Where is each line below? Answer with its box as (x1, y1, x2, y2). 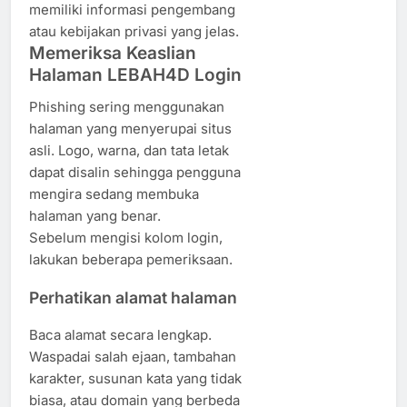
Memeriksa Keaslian (29, 43, 196, 65)
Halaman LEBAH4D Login (29, 65, 242, 86)
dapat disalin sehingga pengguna (29, 164, 241, 182)
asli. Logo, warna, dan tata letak (29, 142, 229, 160)
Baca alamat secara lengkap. (29, 326, 212, 344)
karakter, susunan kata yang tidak (29, 370, 242, 388)
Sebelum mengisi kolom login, (29, 229, 223, 247)
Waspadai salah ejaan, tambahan (29, 348, 236, 366)
